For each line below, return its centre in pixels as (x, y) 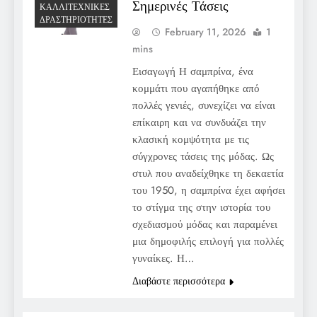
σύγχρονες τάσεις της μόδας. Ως (203, 156)
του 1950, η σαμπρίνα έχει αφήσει (208, 190)
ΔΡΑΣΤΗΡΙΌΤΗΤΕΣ (76, 20)
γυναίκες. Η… (163, 258)
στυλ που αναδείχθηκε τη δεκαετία (208, 173)
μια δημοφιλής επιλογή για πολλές (208, 241)
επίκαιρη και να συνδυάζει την (199, 122)
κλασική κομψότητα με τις (190, 139)
